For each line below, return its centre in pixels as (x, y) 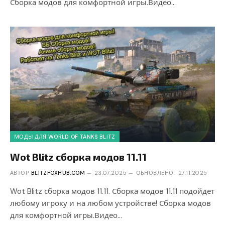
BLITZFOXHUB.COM (58, 173)
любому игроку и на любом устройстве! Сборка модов (110, 203)
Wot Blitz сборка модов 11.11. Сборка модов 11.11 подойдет (112, 191)
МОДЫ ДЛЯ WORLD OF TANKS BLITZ (65, 136)
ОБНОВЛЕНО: (155, 173)
